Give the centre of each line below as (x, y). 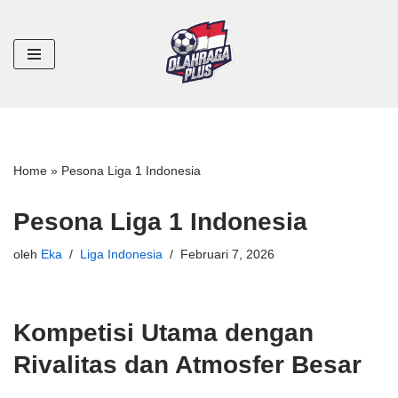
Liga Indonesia (121, 255)
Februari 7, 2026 (227, 255)
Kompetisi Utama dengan (163, 333)
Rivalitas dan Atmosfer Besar (187, 365)
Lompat (35, 48)
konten (33, 90)
